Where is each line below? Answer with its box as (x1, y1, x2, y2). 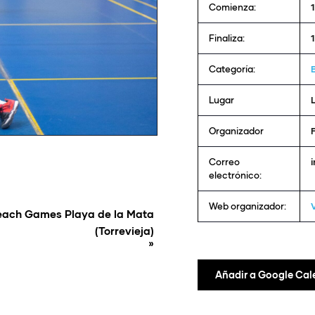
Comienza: (209, 1, 256, 13)
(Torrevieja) (95, 224, 154, 237)
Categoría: (209, 63, 255, 75)
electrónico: (209, 169, 262, 181)
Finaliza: (209, 32, 245, 44)
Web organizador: (209, 200, 286, 212)
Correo (209, 156, 240, 167)
